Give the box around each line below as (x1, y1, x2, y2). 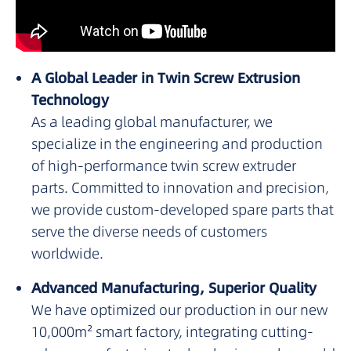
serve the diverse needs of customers (31, 222, 267, 242)
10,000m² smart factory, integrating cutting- (31, 322, 313, 342)
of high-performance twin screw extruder (31, 156, 296, 176)
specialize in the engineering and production (31, 134, 323, 154)
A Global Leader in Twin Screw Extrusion (31, 68, 300, 89)
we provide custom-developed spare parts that (31, 200, 334, 220)
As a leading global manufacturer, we (31, 112, 273, 132)
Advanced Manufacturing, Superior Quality (31, 278, 317, 299)
